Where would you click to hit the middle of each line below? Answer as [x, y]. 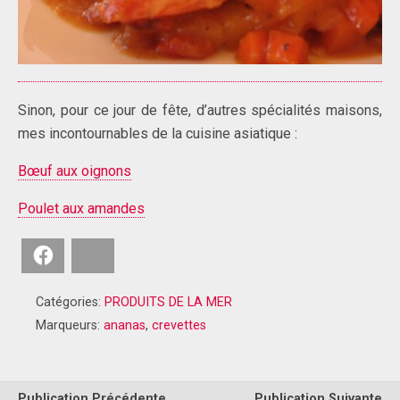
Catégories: [70, 302]
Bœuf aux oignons [75, 171]
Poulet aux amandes [81, 208]
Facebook [83, 255]
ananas [125, 325]
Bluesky [127, 255]
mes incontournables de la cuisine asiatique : [158, 133]
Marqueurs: [70, 325]
